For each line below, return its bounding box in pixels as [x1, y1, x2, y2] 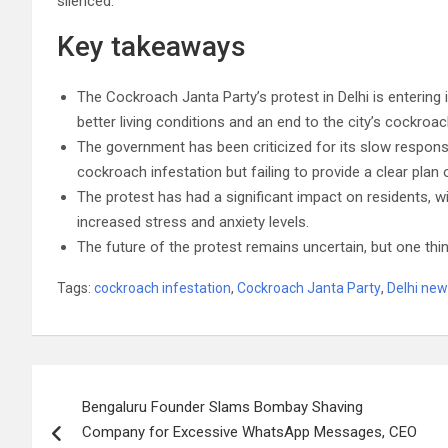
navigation [31, 405, 180, 444]
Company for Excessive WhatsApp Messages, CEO [82, 422, 417, 441]
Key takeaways [57, 29, 246, 63]
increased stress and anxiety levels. [77, 212, 309, 231]
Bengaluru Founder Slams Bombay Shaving [82, 397, 363, 416]
